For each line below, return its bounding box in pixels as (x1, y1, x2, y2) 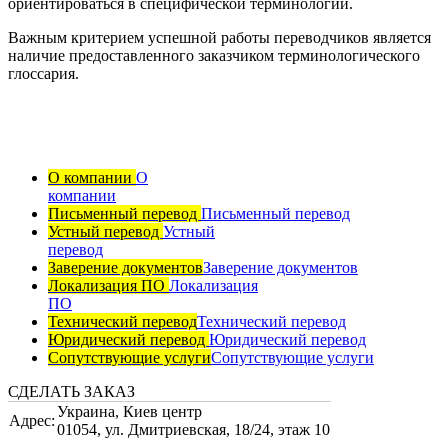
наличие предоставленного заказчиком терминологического (8, 46, 420, 64)
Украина (57, 402, 115, 420)
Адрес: (9, 411, 55, 429)
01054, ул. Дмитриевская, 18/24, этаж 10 (57, 420, 330, 438)
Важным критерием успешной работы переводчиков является (8, 28, 431, 46)
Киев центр (119, 402, 202, 420)
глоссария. (8, 64, 79, 82)
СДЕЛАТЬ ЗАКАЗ (8, 382, 135, 400)
